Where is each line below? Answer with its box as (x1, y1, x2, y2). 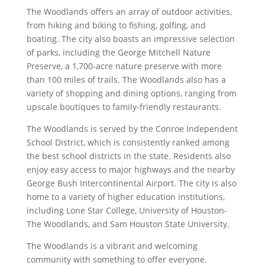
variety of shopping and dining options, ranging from (26, 88, 237, 99)
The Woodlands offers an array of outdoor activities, (26, 6, 232, 18)
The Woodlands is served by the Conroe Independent (26, 123, 238, 135)
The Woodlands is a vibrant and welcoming (26, 240, 198, 252)
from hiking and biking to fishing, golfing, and (26, 20, 206, 31)
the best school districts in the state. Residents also (26, 150, 231, 162)
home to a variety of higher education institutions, (26, 191, 225, 203)
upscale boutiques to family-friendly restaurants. (26, 101, 221, 113)
